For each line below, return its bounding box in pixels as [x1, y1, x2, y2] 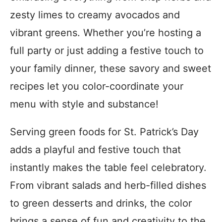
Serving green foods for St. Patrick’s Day [10, 126, 199, 138]
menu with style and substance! [10, 98, 162, 110]
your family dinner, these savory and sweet [10, 62, 211, 74]
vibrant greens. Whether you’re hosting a [10, 27, 201, 39]
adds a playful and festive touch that [10, 144, 181, 156]
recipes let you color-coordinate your [10, 80, 183, 92]
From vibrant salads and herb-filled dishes [10, 179, 206, 191]
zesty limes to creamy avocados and [10, 9, 180, 21]
